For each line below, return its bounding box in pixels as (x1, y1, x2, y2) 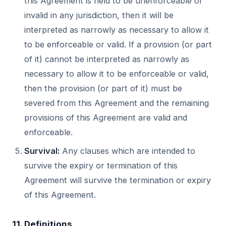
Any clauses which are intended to (60, 146, 195, 156)
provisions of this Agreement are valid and (24, 112, 187, 123)
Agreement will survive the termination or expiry (24, 175, 211, 185)
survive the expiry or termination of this (24, 160, 178, 171)
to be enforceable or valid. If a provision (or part (24, 39, 212, 49)
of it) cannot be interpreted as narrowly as (24, 54, 189, 64)
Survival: (24, 146, 60, 156)
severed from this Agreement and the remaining (24, 98, 209, 108)
